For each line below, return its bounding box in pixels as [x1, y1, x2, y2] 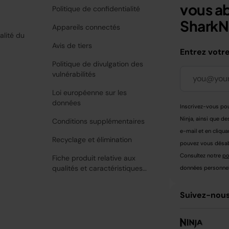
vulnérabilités [52, 69, 96, 79]
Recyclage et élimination [52, 134, 132, 144]
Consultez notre [180, 151, 222, 159]
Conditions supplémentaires [52, 116, 145, 126]
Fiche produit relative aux [52, 153, 136, 163]
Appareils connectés [52, 22, 121, 32]
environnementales [52, 173, 115, 183]
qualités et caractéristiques [52, 163, 143, 173]
